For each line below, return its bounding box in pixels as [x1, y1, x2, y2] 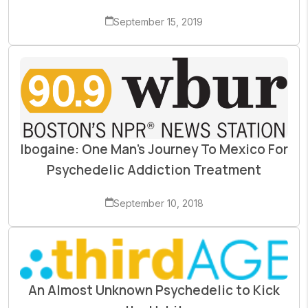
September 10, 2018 [113, 197, 203, 209]
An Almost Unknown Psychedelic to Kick [28, 281, 280, 300]
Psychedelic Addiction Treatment [47, 160, 261, 179]
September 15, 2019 [113, 15, 203, 27]
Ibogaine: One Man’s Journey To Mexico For [20, 140, 288, 158]
